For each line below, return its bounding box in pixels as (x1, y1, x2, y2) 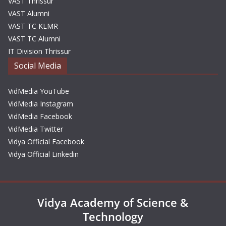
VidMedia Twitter (8, 124, 63, 134)
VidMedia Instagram (8, 99, 73, 109)
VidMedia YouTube (8, 86, 69, 96)
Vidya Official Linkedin (8, 149, 79, 159)
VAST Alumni (8, 9, 49, 19)
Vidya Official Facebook (8, 137, 84, 147)
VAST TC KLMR (8, 21, 58, 31)
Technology (82, 209, 143, 224)
